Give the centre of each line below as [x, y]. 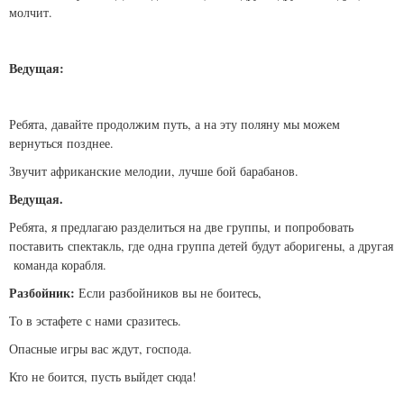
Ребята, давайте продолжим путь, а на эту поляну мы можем [174, 124]
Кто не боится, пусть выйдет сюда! [103, 377]
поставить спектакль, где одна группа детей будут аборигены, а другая [201, 246]
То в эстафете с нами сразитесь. [95, 321]
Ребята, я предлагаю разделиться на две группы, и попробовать [181, 227]
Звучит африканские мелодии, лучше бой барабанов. [154, 171]
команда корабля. [58, 265]
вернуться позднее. [61, 143]
